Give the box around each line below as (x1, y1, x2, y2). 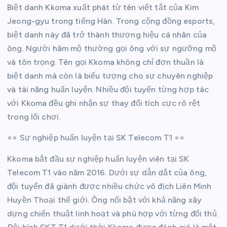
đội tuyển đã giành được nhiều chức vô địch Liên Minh (7, 181, 212, 191)
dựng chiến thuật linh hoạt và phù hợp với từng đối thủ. (7, 208, 218, 218)
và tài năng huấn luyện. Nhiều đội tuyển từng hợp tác (7, 85, 209, 95)
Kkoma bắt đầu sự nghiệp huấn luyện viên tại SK (7, 154, 190, 164)
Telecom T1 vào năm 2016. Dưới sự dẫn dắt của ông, (7, 167, 207, 177)
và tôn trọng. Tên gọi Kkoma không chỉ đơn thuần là (7, 57, 204, 67)
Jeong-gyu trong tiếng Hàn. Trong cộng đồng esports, (7, 16, 215, 26)
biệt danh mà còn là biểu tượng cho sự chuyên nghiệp (7, 71, 213, 81)
